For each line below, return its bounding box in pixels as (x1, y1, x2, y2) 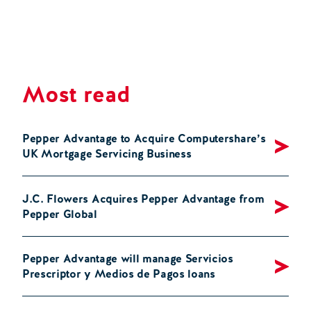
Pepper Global (22, 206, 97, 221)
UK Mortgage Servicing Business (22, 146, 192, 162)
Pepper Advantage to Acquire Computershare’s (22, 131, 266, 146)
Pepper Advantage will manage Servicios (22, 251, 233, 266)
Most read (22, 80, 131, 110)
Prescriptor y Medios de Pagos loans (22, 266, 215, 281)
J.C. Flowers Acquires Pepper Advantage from (22, 191, 264, 206)
